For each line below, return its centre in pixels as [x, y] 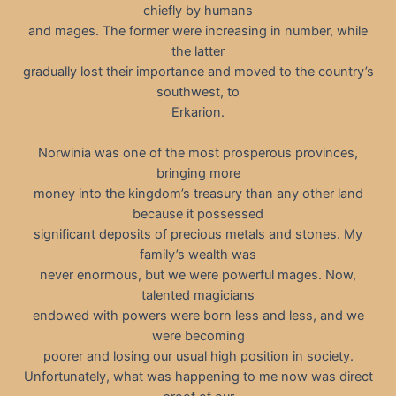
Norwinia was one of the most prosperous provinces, [198, 153]
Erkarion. [198, 112]
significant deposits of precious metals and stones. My [198, 235]
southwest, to [198, 91]
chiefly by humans [198, 10]
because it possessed [198, 214]
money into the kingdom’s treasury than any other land [198, 194]
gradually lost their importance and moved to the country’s [198, 71]
